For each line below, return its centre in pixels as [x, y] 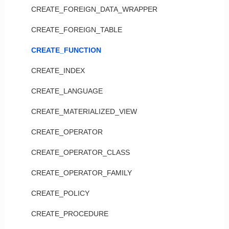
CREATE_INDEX [58, 71]
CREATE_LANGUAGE [67, 91]
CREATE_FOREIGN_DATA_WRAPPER [94, 9]
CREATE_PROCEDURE [70, 214]
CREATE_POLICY [60, 193]
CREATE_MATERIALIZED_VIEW [84, 111]
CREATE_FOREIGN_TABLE [76, 30]
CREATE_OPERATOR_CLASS [80, 152]
